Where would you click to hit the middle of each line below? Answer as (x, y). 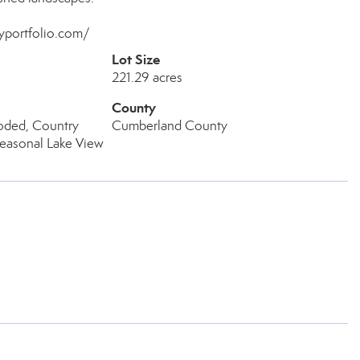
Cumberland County (169, 126)
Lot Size (135, 59)
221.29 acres (147, 78)
